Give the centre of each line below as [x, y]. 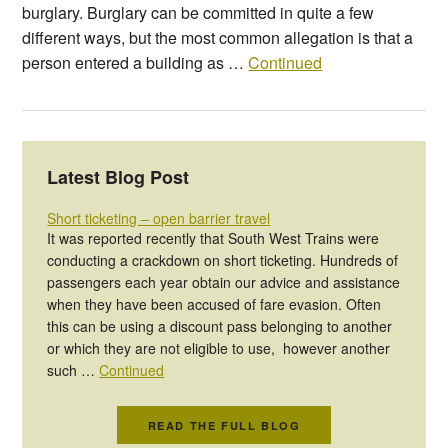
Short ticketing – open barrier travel [159, 218]
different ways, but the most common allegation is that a [218, 38]
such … [73, 370]
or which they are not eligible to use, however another [219, 348]
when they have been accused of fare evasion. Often [214, 304]
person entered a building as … [135, 63]
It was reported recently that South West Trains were [213, 238]
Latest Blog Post [118, 177]
